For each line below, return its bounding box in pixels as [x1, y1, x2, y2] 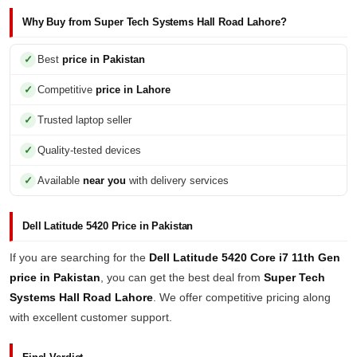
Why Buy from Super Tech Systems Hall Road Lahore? [22, 16, 287, 28]
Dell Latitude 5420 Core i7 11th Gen [149, 251, 340, 264]
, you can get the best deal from [100, 271, 264, 284]
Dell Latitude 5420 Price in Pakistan [22, 220, 194, 232]
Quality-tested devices [37, 144, 141, 156]
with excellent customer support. [10, 311, 172, 324]
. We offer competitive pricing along [153, 291, 331, 304]
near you [83, 175, 126, 186]
